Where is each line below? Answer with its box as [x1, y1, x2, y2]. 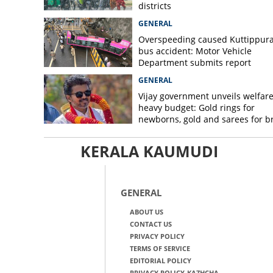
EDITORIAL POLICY [129, 256, 191, 265]
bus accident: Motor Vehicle [138, 45, 252, 57]
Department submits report [138, 57, 251, 68]
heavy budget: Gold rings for [138, 102, 255, 113]
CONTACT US [129, 219, 172, 229]
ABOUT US [129, 207, 163, 216]
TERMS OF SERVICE [129, 244, 190, 253]
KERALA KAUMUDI [80, 141, 218, 161]
